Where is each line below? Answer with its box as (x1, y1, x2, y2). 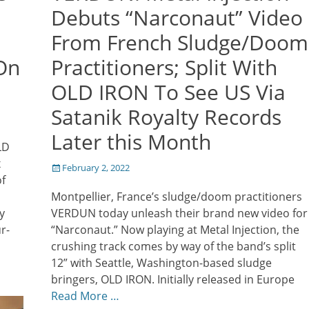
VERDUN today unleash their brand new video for (51, 205, 308, 221)
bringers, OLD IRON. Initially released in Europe (51, 271, 295, 287)
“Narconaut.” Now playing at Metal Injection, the (51, 221, 299, 237)
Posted (50, 160, 79, 173)
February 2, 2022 (62, 161, 130, 174)
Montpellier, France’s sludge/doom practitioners (51, 188, 302, 204)
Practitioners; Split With (51, 52, 277, 81)
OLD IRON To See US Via (51, 77, 286, 106)
